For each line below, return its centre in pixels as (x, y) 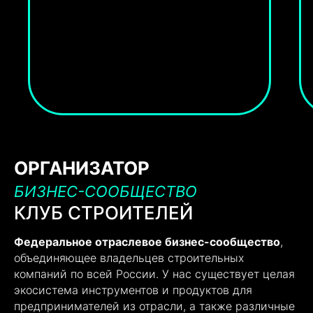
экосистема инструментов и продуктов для (133, 290)
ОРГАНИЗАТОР (82, 168)
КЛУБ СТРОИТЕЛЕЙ (103, 213)
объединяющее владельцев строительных (129, 258)
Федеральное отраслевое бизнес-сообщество (147, 242)
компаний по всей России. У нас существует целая (154, 274)
